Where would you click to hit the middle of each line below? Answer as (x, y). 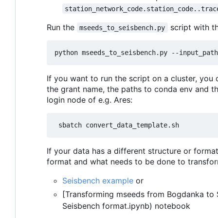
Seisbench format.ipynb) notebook (126, 206)
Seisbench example (98, 180)
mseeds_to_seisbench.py (122, 27)
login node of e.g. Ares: (90, 100)
